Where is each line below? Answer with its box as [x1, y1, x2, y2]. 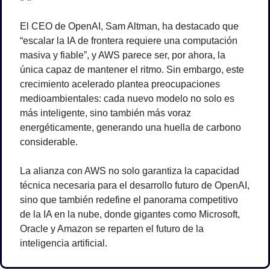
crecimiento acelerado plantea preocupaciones [20, 79, 220, 90]
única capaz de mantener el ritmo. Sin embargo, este [20, 64, 244, 75]
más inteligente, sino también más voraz [20, 108, 191, 119]
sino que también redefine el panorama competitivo [20, 195, 238, 206]
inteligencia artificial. [20, 238, 107, 249]
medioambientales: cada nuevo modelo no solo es [20, 93, 234, 104]
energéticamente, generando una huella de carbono [20, 122, 241, 133]
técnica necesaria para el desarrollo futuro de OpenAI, [20, 180, 250, 191]
